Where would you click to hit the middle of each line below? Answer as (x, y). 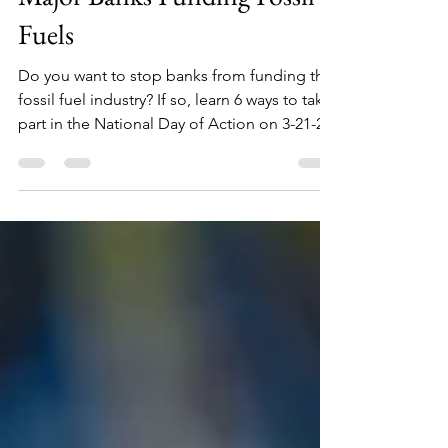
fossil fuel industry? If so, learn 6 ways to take (175, 139)
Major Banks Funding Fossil (166, 35)
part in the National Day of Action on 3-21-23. (177, 163)
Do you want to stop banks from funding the (175, 115)
